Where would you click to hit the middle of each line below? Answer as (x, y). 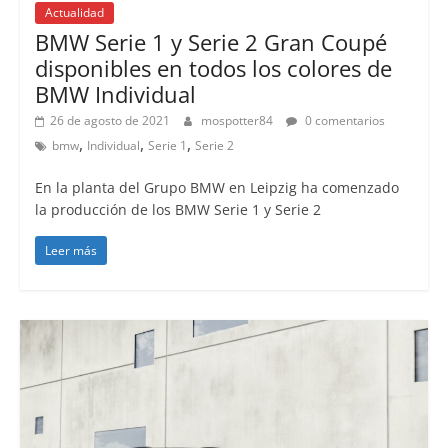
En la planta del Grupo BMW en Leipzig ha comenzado (216, 188)
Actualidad (74, 13)
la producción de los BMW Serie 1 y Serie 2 (177, 210)
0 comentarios (343, 121)
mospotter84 (238, 121)
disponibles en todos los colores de (213, 68)
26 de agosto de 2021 (109, 121)
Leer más (70, 251)
